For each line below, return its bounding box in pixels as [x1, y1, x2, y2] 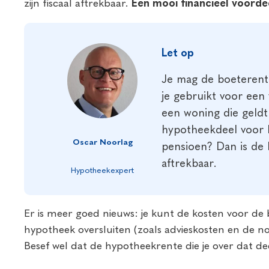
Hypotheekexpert [71, 167, 134, 175]
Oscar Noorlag [72, 139, 133, 147]
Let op [162, 47, 195, 59]
